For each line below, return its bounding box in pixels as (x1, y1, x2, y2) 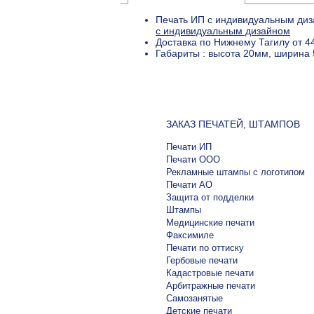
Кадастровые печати (166, 268, 254, 279)
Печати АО (166, 179, 212, 191)
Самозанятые (166, 293, 223, 304)
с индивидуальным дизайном (156, 25, 290, 37)
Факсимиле (166, 230, 214, 241)
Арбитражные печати (166, 280, 255, 292)
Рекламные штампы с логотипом (166, 167, 305, 178)
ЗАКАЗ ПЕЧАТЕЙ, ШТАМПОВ (166, 118, 300, 130)
